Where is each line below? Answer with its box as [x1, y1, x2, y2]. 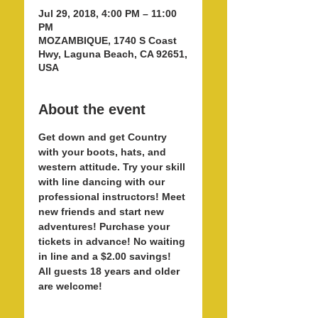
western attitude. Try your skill [38, 161, 188, 172]
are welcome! [38, 280, 105, 292]
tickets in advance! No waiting [38, 236, 188, 247]
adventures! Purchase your [38, 221, 172, 232]
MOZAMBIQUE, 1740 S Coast [38, 35, 177, 46]
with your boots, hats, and [38, 146, 169, 158]
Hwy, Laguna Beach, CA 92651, [38, 48, 187, 60]
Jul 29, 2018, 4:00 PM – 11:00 [38, 8, 177, 19]
